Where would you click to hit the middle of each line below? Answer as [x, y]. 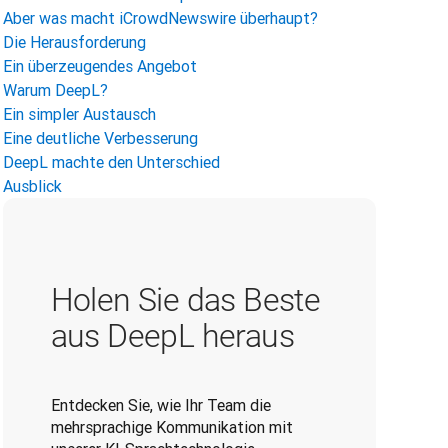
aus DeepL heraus [172, 336]
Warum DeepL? [55, 90]
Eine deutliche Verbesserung [100, 138]
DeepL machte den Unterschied [111, 162]
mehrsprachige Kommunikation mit [171, 427]
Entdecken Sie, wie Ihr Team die [160, 405]
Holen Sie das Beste [185, 300]
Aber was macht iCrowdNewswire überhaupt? [160, 18]
